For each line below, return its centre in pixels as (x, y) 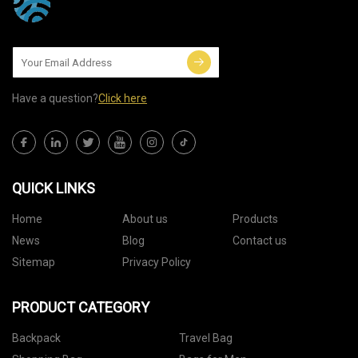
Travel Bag (206, 338)
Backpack (36, 338)
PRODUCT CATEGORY (81, 308)
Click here (123, 99)
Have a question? (55, 99)
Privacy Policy (156, 263)
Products (255, 219)
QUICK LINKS (54, 189)
